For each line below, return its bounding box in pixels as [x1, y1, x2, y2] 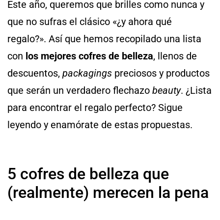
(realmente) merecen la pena [7, 183, 209, 202]
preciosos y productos [112, 67, 210, 80]
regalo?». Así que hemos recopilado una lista [7, 33, 201, 45]
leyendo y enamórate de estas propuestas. [7, 119, 192, 131]
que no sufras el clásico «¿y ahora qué [7, 16, 172, 28]
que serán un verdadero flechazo [7, 84, 152, 97]
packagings [62, 67, 112, 80]
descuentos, [7, 67, 62, 80]
